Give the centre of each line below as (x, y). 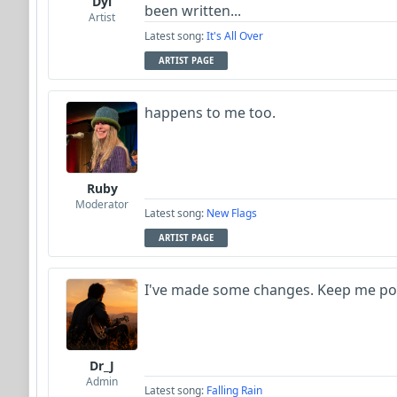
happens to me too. (210, 113)
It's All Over (235, 36)
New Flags (232, 213)
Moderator (102, 204)
